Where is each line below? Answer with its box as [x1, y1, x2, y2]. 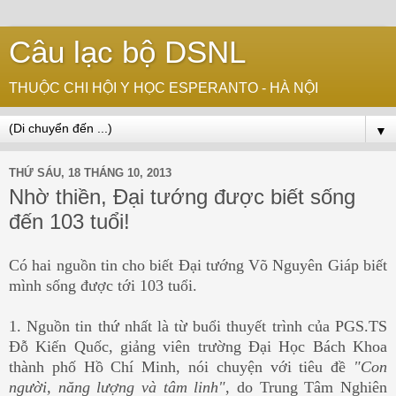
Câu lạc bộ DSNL [9, 35, 246, 69]
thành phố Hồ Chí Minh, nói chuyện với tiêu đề [9, 357, 354, 376]
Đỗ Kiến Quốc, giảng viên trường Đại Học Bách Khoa [9, 337, 387, 355]
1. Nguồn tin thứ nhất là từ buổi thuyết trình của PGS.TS [9, 316, 387, 335]
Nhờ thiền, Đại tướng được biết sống [9, 185, 355, 209]
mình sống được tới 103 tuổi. [9, 276, 197, 294]
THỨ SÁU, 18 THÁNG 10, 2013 [9, 165, 171, 179]
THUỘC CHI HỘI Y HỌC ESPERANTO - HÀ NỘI [9, 80, 318, 95]
